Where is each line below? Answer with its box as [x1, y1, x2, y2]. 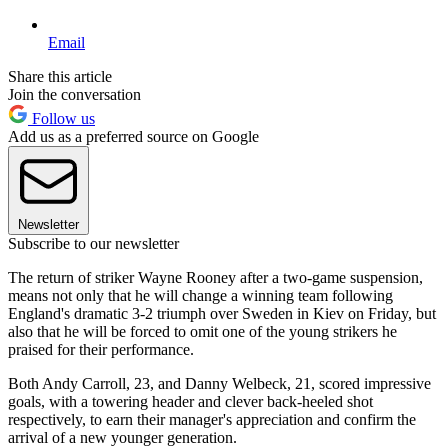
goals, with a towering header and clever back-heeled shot [8, 393, 373, 411]
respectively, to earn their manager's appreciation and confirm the [8, 411, 416, 429]
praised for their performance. [8, 341, 194, 359]
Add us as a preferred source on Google [8, 128, 259, 146]
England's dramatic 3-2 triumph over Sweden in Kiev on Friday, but [8, 305, 436, 323]
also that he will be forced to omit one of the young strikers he [8, 323, 397, 341]
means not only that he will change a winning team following [8, 287, 393, 305]
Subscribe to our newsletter [8, 235, 179, 253]
